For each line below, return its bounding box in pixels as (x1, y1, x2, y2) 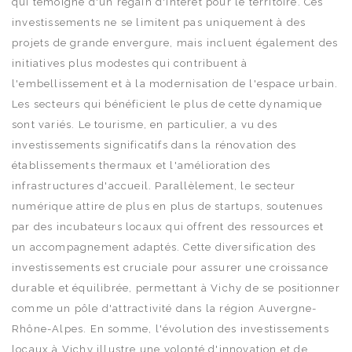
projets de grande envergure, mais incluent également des (12, 36, 339, 49)
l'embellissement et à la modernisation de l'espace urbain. (12, 77, 339, 90)
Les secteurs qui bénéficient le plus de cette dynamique (12, 97, 323, 110)
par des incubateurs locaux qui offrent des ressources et (12, 220, 324, 233)
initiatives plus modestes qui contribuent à (12, 57, 248, 69)
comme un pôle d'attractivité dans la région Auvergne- (12, 302, 317, 314)
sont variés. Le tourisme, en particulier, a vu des (12, 118, 278, 130)
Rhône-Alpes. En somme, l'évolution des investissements (12, 322, 329, 335)
